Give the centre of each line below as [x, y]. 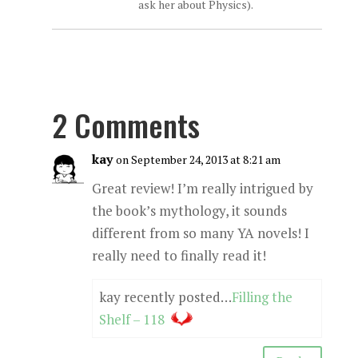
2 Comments [125, 125]
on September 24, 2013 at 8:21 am [198, 159]
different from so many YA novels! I [200, 233]
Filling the [262, 297]
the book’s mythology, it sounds [189, 211]
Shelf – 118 [131, 319]
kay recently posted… [165, 297]
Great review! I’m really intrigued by [202, 188]
